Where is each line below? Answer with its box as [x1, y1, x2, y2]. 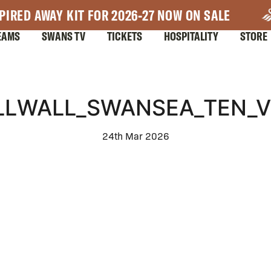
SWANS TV [42, 28, 85, 44]
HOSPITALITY [164, 28, 218, 44]
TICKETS [107, 28, 142, 44]
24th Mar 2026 [102, 129, 169, 142]
